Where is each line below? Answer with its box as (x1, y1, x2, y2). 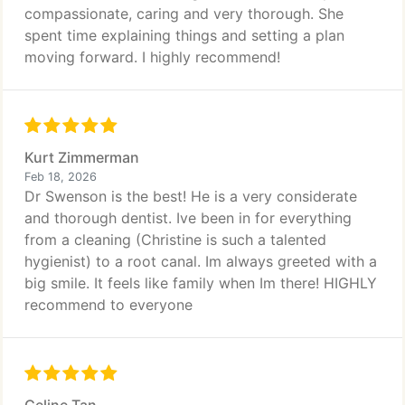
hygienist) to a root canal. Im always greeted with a (24, 252, 377, 270)
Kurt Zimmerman (24, 148, 139, 166)
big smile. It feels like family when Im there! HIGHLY (24, 274, 377, 292)
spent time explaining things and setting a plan (24, 26, 344, 44)
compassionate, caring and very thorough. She (24, 5, 344, 23)
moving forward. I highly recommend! (24, 48, 280, 66)
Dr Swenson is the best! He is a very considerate (24, 187, 357, 205)
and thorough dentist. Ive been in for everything (24, 209, 352, 227)
